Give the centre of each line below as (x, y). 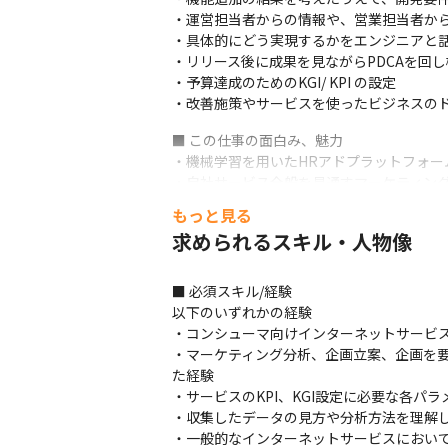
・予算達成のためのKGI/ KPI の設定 (284, 82)
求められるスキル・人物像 (292, 241)
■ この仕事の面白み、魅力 (257, 140)
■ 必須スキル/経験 (232, 291)
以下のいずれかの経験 (242, 312)
